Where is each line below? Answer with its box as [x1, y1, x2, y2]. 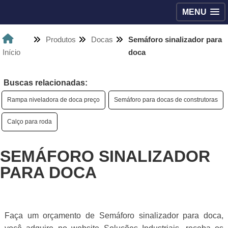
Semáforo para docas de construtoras [114, 96, 218, 103]
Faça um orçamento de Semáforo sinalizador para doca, [5, 211, 223, 220]
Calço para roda [7, 118, 52, 125]
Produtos [45, 35, 76, 44]
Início [3, 48, 20, 56]
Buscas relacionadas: [4, 78, 88, 87]
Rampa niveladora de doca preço [7, 96, 100, 103]
